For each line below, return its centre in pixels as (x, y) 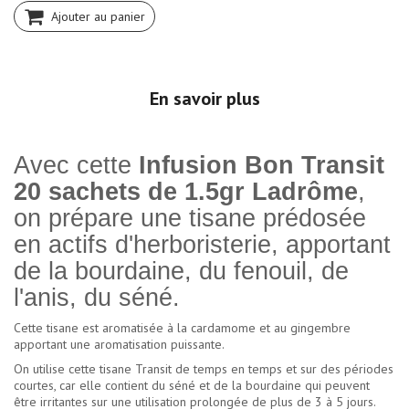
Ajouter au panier (98, 17)
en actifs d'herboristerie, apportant (202, 245)
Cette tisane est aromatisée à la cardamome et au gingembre (182, 328)
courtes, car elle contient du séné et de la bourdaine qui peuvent (192, 386)
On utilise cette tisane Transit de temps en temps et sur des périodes (204, 369)
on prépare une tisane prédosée (190, 219)
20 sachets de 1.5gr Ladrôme (186, 192)
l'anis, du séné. (97, 298)
